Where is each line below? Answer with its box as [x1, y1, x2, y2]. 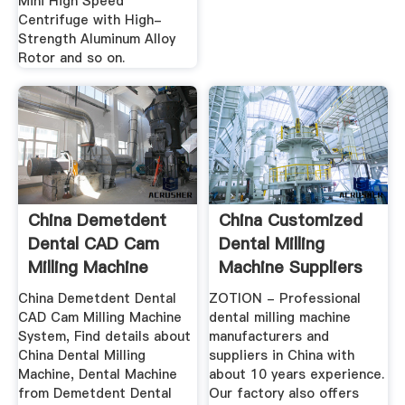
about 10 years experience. [209, 365, 385, 384]
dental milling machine [209, 308, 352, 327]
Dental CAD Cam [27, 231, 159, 255]
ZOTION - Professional [209, 289, 362, 308]
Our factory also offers [209, 384, 360, 403]
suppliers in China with [209, 346, 355, 365]
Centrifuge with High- [17, 11, 162, 30]
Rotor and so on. [17, 49, 125, 68]
